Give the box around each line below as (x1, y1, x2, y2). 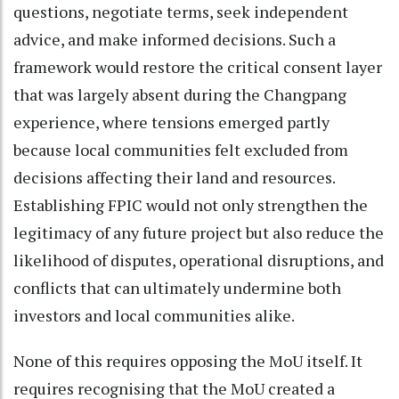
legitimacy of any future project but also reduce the (13, 221, 384, 243)
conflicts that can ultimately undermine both (13, 276, 341, 298)
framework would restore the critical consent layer (13, 55, 382, 77)
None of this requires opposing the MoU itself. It (13, 349, 362, 371)
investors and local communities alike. (13, 304, 295, 326)
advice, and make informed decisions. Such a (13, 28, 336, 50)
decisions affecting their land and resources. (13, 166, 335, 188)
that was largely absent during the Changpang (13, 83, 346, 105)
